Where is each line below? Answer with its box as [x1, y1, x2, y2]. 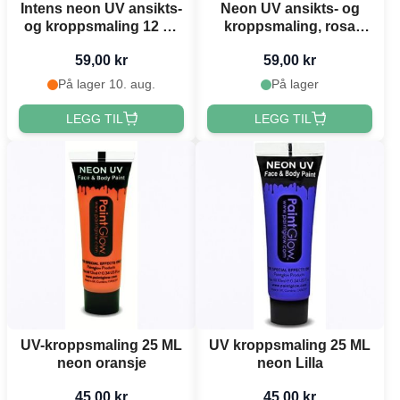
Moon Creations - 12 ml [212, 37, 368, 53]
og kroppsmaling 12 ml [24, 19, 179, 35]
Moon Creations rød [34, 37, 169, 53]
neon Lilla [256, 354, 323, 371]
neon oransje [56, 354, 146, 371]
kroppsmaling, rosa [224, 19, 355, 35]
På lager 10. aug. [58, 77, 155, 92]
